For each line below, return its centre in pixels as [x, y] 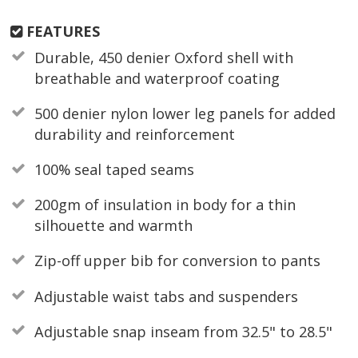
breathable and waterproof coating [157, 78]
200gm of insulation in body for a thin [165, 205]
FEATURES [62, 31]
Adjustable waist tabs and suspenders [166, 296]
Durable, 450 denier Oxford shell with [163, 57]
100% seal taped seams [114, 169]
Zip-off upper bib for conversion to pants [177, 261]
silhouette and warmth [113, 226]
